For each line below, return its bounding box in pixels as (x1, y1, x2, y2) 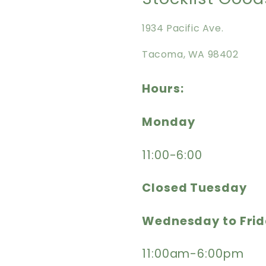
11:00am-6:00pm (142, 246, 244, 262)
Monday (142, 113, 195, 130)
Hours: (142, 81, 184, 97)
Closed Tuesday (142, 180, 247, 197)
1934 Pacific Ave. (142, 21, 224, 35)
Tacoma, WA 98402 (142, 47, 239, 61)
